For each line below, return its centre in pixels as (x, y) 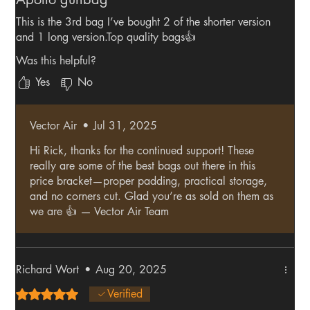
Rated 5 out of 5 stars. (69, 293)
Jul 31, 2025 (126, 126)
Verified (125, 294)
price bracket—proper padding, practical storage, (149, 181)
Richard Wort (48, 270)
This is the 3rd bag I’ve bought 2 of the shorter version (144, 22)
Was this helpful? (56, 61)
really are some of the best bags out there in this (143, 166)
